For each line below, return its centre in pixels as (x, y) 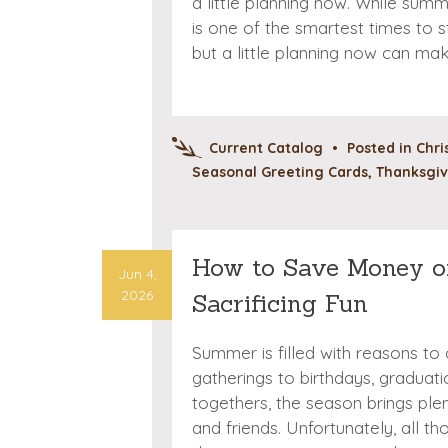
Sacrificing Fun (280, 303)
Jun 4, (137, 273)
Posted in (381, 148)
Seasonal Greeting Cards (280, 172)
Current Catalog (266, 148)
